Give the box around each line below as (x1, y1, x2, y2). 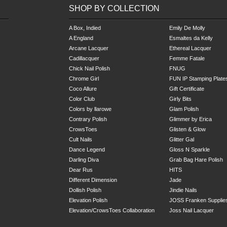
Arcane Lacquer (69, 45, 108, 51)
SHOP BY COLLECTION (69, 4, 160, 13)
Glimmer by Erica (169, 116, 212, 122)
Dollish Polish (69, 186, 101, 193)
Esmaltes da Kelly (169, 34, 213, 41)
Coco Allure (69, 85, 97, 92)
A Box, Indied (69, 24, 101, 31)
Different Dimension (69, 176, 117, 183)
